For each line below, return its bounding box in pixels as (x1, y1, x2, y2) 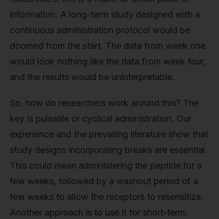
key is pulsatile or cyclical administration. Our (10, 113, 191, 124)
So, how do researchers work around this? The (10, 98, 198, 109)
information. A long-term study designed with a (10, 9, 200, 20)
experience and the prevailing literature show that (10, 129, 208, 140)
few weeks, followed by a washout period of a (10, 176, 198, 187)
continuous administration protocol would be (10, 24, 190, 35)
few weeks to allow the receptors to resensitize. (10, 192, 203, 202)
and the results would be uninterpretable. (10, 71, 175, 82)
